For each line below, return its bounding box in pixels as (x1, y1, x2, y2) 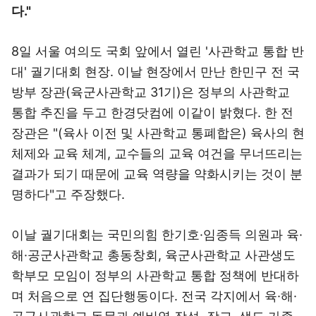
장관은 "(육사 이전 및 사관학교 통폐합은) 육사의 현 (11, 126, 305, 140)
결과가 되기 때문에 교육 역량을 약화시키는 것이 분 (11, 166, 303, 181)
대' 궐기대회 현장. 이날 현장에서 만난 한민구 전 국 (11, 64, 300, 79)
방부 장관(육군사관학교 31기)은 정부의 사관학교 (11, 85, 290, 99)
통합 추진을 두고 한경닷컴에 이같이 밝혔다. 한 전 (11, 105, 293, 120)
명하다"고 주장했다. (11, 187, 125, 202)
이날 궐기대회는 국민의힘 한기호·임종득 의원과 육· (11, 227, 303, 242)
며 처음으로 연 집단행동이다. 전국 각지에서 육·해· (11, 288, 297, 303)
